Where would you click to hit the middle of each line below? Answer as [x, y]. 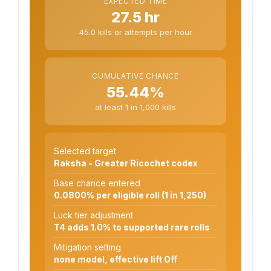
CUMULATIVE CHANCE [135, 76]
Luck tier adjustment [93, 215]
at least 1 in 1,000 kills [135, 107]
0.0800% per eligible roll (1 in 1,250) [130, 195]
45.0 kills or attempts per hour [135, 32]
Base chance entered [97, 183]
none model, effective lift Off [116, 259]
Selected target [85, 151]
